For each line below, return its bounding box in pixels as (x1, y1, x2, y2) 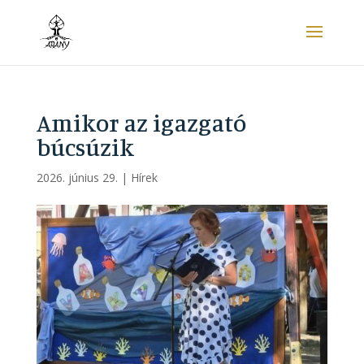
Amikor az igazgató (36, 108, 246, 137)
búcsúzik (36, 132, 134, 162)
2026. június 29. (36, 170, 118, 185)
